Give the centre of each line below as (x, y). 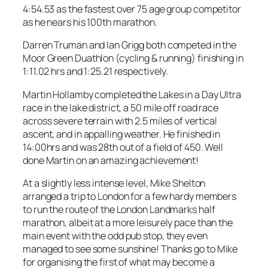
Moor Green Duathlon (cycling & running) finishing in (133, 58)
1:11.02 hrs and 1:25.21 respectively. (96, 71)
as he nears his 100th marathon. (90, 22)
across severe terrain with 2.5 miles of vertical (120, 121)
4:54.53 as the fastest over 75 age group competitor (132, 9)
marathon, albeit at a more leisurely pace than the (128, 222)
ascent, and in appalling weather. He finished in (122, 134)
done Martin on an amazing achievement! (111, 160)
